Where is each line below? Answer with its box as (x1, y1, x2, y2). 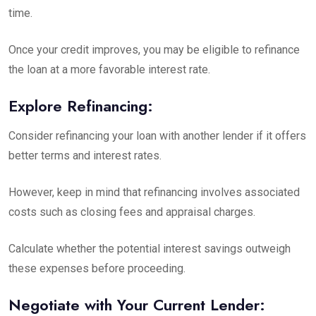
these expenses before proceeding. (8, 262, 186, 275)
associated (245, 186, 300, 199)
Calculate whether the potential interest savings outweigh (8, 242, 291, 255)
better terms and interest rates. (8, 149, 162, 162)
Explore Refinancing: (8, 95, 153, 117)
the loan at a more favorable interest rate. (8, 63, 210, 76)
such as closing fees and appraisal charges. (37, 205, 255, 219)
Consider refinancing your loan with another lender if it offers (8, 129, 306, 142)
